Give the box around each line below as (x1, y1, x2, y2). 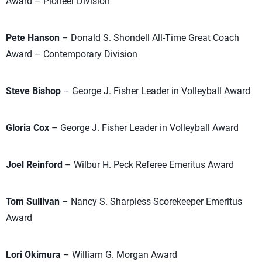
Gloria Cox (6, 122, 49, 133)
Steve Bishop (6, 85, 61, 96)
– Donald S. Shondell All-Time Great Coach (60, 32, 239, 43)
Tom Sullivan (6, 196, 60, 207)
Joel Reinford (6, 159, 63, 170)
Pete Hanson (6, 32, 60, 43)
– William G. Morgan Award (61, 249, 177, 260)
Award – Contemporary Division (6, 49, 137, 60)
